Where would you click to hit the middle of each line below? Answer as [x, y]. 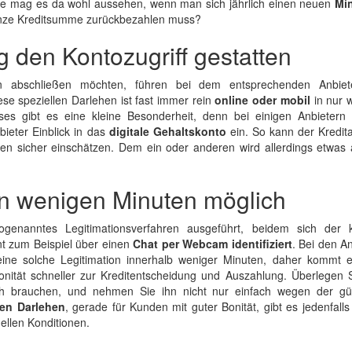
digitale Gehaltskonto [167, 131]
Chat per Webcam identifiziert [213, 244]
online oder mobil [262, 100]
